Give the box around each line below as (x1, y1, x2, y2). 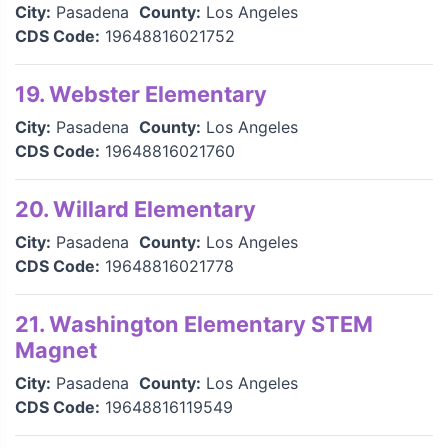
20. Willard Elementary (15, 196, 256, 222)
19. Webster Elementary (15, 81, 267, 107)
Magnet (15, 337, 97, 363)
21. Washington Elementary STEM (15, 311, 373, 337)
